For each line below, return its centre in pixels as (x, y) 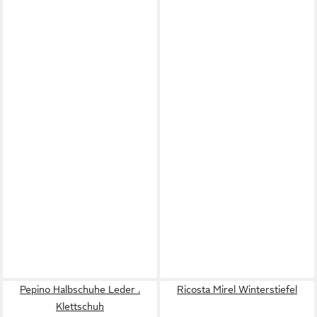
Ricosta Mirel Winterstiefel (237, 289)
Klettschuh (80, 306)
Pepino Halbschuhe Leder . (80, 289)
